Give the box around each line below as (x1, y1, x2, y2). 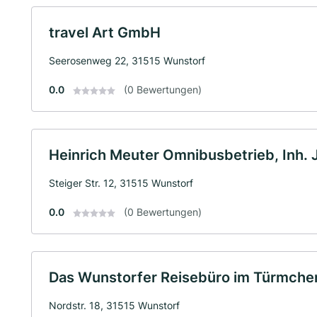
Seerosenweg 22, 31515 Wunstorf (49, 54, 205, 67)
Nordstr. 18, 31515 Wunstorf (49, 299, 180, 311)
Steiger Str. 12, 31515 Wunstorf (49, 177, 193, 189)
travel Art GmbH (49, 24, 161, 41)
